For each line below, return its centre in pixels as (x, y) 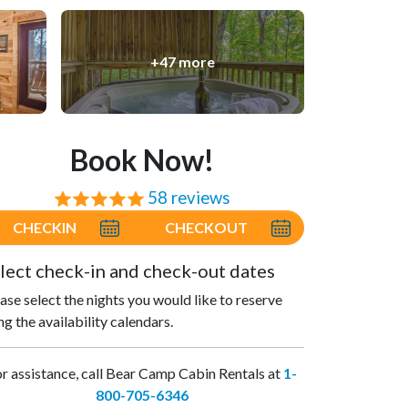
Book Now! (142, 160)
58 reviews (189, 198)
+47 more (183, 62)
